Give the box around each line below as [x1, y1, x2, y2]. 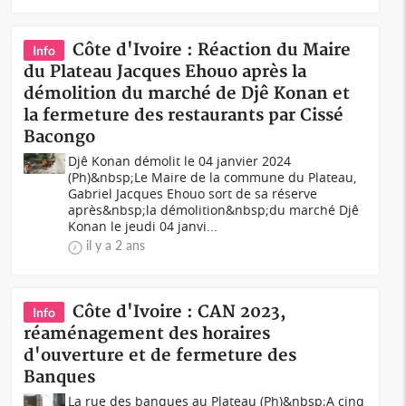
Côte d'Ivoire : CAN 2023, [72, 302, 287, 323]
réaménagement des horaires [24, 324, 271, 344]
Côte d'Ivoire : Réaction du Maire [72, 40, 352, 61]
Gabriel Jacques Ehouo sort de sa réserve [68, 185, 318, 202]
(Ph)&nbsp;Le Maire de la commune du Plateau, [68, 169, 357, 186]
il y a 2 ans [86, 237, 146, 253]
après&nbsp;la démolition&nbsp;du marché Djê [68, 201, 360, 218]
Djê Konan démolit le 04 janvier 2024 [68, 152, 292, 169]
